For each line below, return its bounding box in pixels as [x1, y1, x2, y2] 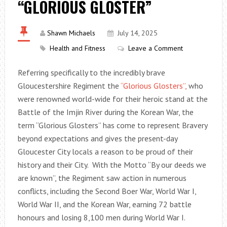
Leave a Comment [128, 44, 183, 53]
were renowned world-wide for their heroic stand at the [17, 94, 208, 104]
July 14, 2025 [117, 28, 158, 37]
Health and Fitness [49, 44, 105, 53]
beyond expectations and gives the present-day [17, 133, 177, 143]
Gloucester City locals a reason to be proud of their [17, 146, 193, 157]
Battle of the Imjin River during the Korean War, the [17, 107, 194, 117]
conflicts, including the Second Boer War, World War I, [17, 186, 196, 196]
